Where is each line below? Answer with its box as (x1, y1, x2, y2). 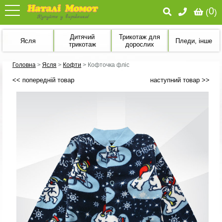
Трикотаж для (119, 33, 161, 41)
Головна (12, 61, 36, 68)
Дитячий (70, 33, 95, 41)
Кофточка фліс (88, 61, 129, 68)
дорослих (125, 41, 154, 48)
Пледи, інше (175, 37, 213, 45)
